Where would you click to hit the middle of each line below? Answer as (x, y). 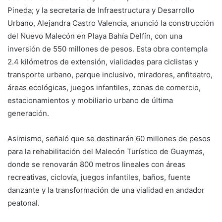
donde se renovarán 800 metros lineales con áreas (96, 165)
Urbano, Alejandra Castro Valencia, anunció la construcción (111, 23)
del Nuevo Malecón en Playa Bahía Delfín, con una (95, 36)
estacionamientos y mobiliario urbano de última (90, 101)
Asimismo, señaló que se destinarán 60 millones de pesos (109, 139)
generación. (28, 113)
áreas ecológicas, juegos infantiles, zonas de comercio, (104, 88)
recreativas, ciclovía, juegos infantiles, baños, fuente (99, 177)
